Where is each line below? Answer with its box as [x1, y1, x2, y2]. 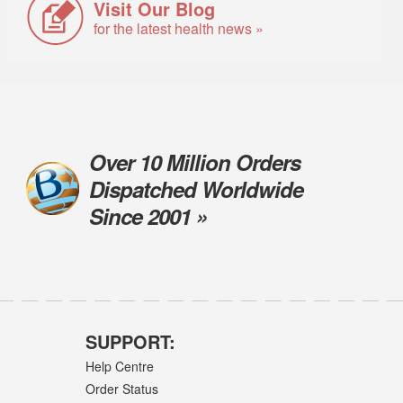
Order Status [85, 379, 158, 398]
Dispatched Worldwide [88, 173, 303, 204]
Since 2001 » [88, 200, 207, 231]
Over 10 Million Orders [88, 146, 300, 177]
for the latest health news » [94, 17, 264, 39]
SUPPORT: [85, 328, 175, 355]
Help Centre [85, 356, 154, 375]
